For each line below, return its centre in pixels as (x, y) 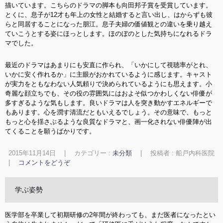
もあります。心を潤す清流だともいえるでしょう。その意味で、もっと (109, 112)
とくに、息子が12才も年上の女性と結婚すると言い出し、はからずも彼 (109, 15)
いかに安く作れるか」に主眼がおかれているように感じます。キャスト (109, 74)
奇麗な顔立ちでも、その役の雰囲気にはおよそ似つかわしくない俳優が (109, 93)
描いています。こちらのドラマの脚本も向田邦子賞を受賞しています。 (109, 5)
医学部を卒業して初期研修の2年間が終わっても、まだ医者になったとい (110, 215)
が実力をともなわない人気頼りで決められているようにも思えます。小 (109, 84)
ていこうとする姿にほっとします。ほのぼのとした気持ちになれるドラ (109, 34)
